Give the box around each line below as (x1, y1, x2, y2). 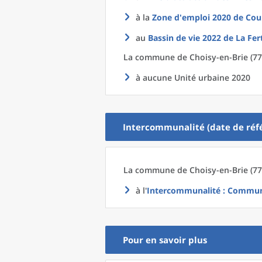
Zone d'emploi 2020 (152, 12, 231, 23)
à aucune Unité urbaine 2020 (136, 72, 250, 83)
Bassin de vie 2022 (148, 32, 221, 43)
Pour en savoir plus (123, 234, 207, 246)
